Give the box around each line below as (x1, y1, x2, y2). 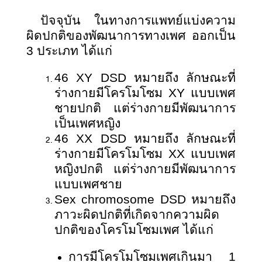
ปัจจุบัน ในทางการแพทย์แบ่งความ (40, 13, 236, 28)
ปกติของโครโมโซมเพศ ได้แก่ (54, 223, 213, 237)
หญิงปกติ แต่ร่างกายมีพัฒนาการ (54, 162, 236, 177)
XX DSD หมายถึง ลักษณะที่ (76, 132, 236, 146)
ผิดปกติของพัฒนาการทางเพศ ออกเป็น (26, 29, 236, 43)
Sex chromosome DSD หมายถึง (54, 192, 236, 207)
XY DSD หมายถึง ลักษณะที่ (76, 71, 236, 85)
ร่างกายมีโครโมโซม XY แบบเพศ (54, 86, 236, 101)
